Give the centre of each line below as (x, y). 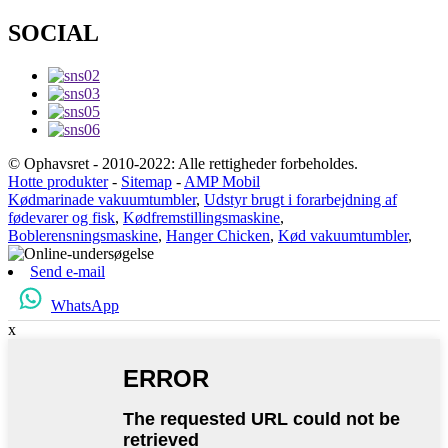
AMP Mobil (222, 181)
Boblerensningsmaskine (83, 235)
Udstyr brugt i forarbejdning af (300, 199)
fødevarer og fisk (61, 217)
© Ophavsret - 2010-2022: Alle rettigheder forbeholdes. (183, 163)
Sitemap (146, 181)
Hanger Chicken (218, 235)
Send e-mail (67, 271)
